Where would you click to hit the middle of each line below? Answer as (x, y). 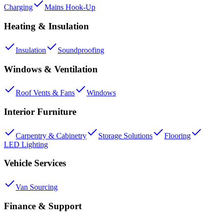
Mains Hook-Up (70, 7)
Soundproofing (81, 50)
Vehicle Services (35, 163)
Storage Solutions (125, 135)
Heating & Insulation (46, 26)
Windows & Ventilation (51, 69)
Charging (18, 7)
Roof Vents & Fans (45, 93)
